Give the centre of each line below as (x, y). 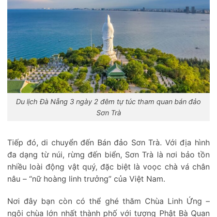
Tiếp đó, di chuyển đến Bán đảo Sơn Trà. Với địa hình (108, 142)
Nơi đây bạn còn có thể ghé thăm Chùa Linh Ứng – (108, 201)
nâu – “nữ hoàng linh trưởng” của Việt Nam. (86, 178)
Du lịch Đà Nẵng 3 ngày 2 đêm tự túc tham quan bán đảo (108, 102)
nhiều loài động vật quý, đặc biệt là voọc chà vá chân (108, 166)
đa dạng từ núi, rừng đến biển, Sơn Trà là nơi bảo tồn (108, 154)
